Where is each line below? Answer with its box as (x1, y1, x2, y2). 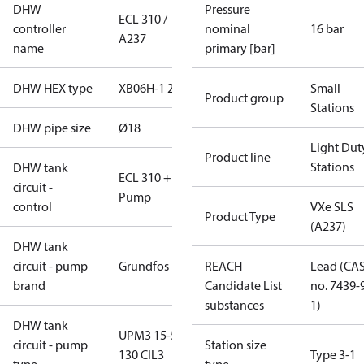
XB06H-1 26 (119, 80, 180, 96)
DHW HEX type (13, 80, 93, 96)
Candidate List (205, 277, 282, 293)
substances (205, 297, 264, 313)
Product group (205, 89, 284, 106)
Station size (205, 336, 266, 353)
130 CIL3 (119, 346, 164, 362)
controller (13, 20, 66, 37)
